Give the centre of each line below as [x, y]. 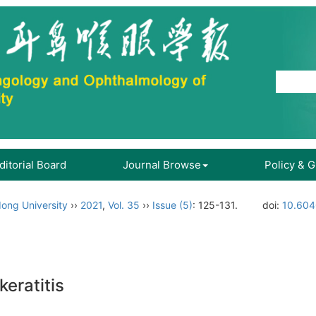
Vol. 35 [124, 205]
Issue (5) [172, 205]
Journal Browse [162, 165]
